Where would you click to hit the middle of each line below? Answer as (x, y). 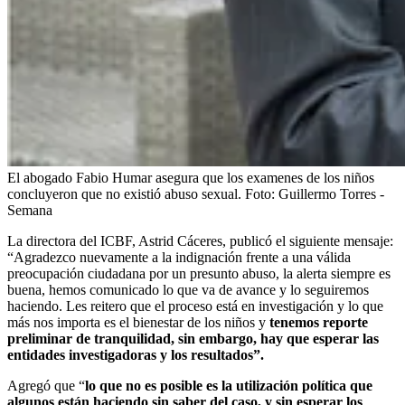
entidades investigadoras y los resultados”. (136, 354)
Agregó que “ (46, 385)
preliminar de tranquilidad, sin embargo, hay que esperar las (193, 338)
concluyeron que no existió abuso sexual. (126, 193)
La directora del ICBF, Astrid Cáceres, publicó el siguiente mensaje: (200, 240)
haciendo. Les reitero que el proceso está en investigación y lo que (195, 306)
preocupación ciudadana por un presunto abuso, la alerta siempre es (199, 273)
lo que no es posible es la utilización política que (229, 385)
